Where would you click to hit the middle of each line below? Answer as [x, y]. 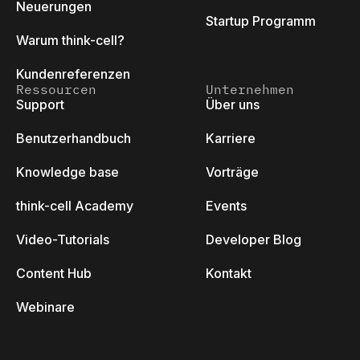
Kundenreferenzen [73, 74]
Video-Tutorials [63, 239]
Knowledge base [67, 172]
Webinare [45, 307]
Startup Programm [261, 21]
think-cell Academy [75, 206]
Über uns [233, 104]
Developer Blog [254, 239]
